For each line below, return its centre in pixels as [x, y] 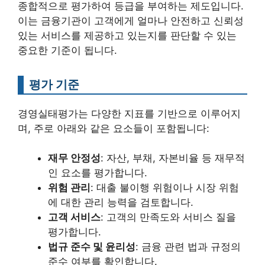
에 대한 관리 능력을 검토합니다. [121, 203]
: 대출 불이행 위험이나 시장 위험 [165, 188]
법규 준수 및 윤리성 [92, 247]
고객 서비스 [74, 217]
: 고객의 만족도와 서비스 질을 [168, 217]
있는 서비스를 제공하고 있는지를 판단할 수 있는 [127, 35]
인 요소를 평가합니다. [98, 173]
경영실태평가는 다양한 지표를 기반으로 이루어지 [129, 113]
